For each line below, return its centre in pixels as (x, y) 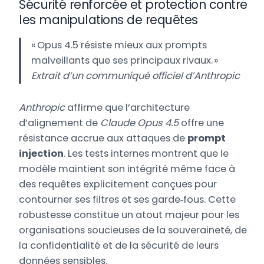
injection (42, 154)
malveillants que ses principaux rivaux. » (125, 60)
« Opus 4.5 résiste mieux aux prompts (119, 45)
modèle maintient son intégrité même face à (127, 169)
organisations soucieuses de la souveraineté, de (133, 230)
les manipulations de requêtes (108, 20)
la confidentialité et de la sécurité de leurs (119, 246)
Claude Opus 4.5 (140, 123)
